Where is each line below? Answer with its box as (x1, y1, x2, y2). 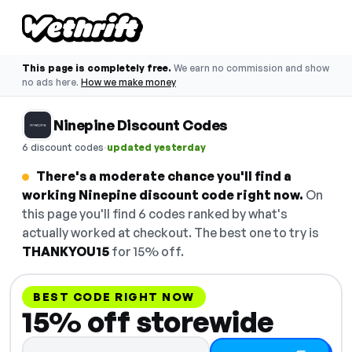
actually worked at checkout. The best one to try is (22, 225, 319, 240)
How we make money (81, 76, 176, 88)
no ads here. (22, 76, 79, 88)
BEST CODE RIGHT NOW (33, 290, 195, 303)
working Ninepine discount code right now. (22, 187, 303, 203)
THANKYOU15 (22, 244, 109, 259)
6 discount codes (22, 141, 104, 153)
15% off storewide (22, 304, 274, 339)
